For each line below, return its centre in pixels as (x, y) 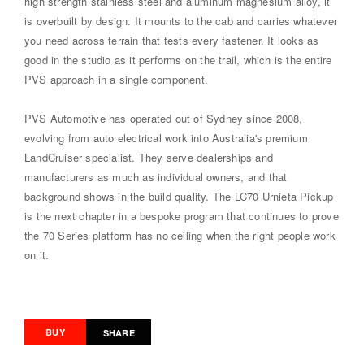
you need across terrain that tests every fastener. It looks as (172, 40)
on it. (37, 254)
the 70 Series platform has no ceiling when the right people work (180, 235)
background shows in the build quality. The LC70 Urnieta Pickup (179, 196)
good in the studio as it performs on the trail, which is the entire (178, 59)
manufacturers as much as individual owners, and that (156, 176)
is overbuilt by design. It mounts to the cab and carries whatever (181, 20)
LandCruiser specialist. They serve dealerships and (149, 157)
